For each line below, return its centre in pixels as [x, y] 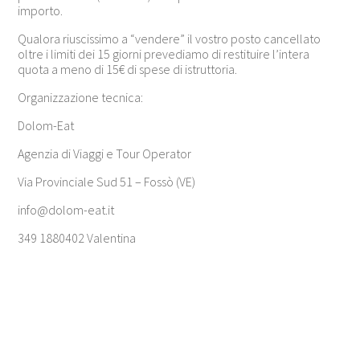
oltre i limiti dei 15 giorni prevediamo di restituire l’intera [164, 54]
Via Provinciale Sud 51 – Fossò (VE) [107, 182]
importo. [41, 11]
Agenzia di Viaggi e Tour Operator [105, 154]
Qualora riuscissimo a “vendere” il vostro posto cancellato [170, 39]
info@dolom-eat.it [66, 210]
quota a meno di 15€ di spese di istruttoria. [128, 70]
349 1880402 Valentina [77, 238]
